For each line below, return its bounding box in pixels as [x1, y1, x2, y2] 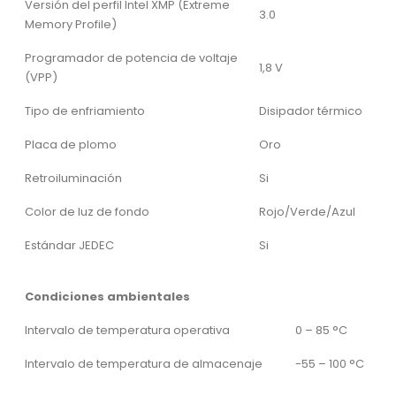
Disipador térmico [259, 102, 362, 119]
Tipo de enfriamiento [25, 102, 145, 119]
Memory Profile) [25, 15, 117, 33]
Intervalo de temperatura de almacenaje [25, 354, 263, 372]
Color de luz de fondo [25, 202, 149, 220]
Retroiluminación [25, 169, 122, 187]
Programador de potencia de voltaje [25, 49, 238, 66]
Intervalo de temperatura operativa [25, 321, 230, 339]
